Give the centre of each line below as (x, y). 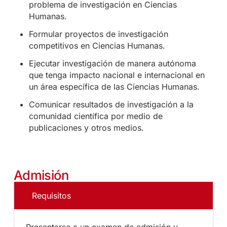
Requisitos (51, 196)
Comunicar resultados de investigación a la (111, 105)
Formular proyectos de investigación (98, 34)
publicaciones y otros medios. (86, 128)
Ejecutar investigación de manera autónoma (112, 64)
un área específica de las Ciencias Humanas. (114, 87)
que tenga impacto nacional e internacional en (117, 75)
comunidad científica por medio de (96, 116)
